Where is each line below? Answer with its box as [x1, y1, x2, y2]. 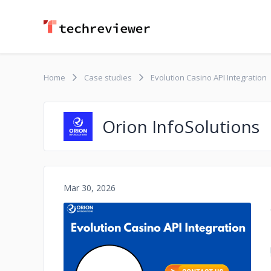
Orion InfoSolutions [102, 115, 260, 138]
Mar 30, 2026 [64, 182, 116, 194]
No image [125, 250, 189, 270]
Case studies [84, 72, 132, 83]
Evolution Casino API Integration [151, 72, 267, 83]
